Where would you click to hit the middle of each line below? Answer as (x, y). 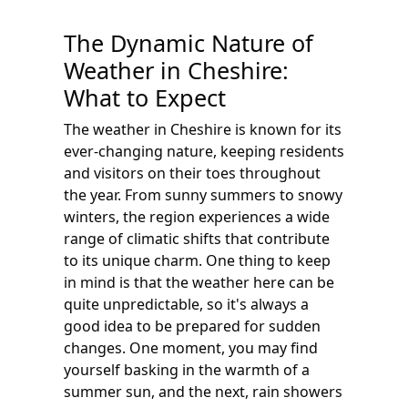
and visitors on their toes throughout (192, 173)
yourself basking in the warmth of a (187, 370)
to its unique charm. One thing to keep (197, 260)
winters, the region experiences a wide (197, 217)
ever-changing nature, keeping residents (204, 151)
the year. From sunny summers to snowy (203, 195)
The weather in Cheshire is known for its (203, 129)
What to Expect (145, 97)
